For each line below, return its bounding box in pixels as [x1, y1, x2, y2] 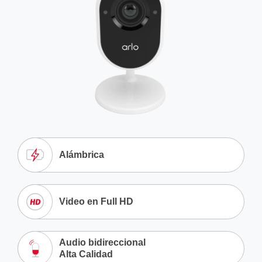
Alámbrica [59, 150, 104, 160]
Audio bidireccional [59, 237, 146, 248]
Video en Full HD [59, 196, 133, 207]
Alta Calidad [59, 249, 113, 260]
